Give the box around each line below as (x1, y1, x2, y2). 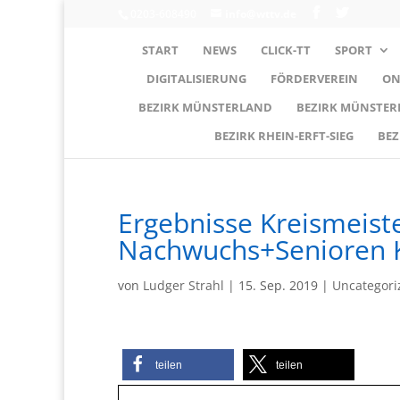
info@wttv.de (225, 6, 296, 21)
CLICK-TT (260, 41, 311, 58)
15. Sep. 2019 (238, 276, 318, 294)
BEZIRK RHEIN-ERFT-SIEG (213, 127, 354, 144)
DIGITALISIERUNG (146, 70, 246, 87)
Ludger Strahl (143, 276, 224, 294)
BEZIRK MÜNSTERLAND (137, 98, 272, 115)
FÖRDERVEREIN (270, 70, 358, 87)
